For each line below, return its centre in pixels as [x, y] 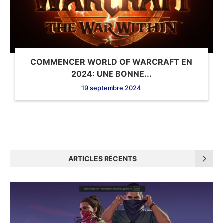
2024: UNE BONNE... [111, 74]
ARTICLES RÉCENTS [103, 159]
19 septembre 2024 [111, 88]
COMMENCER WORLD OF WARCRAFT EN [111, 62]
